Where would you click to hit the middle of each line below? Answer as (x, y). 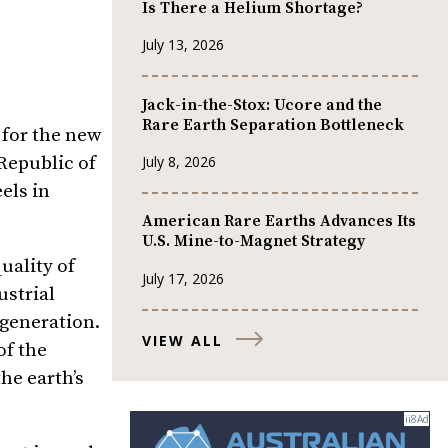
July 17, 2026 (183, 278)
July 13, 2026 (183, 45)
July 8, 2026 (179, 161)
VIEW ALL (182, 340)
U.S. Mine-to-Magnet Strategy (253, 241)
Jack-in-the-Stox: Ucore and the (262, 104)
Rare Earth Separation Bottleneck (273, 124)
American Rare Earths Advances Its (279, 221)
